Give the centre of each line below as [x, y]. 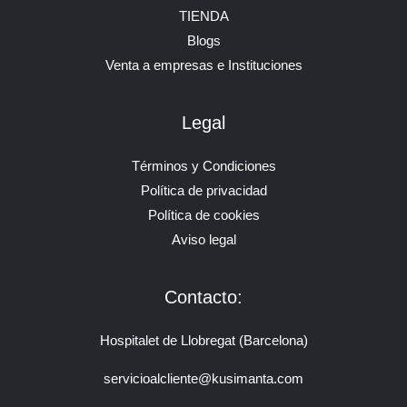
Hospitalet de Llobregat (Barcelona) [203, 341]
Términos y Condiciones [203, 167]
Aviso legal [203, 240]
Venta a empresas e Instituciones [203, 66]
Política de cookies [203, 216]
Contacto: [203, 298]
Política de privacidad [203, 191]
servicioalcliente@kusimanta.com [203, 378]
